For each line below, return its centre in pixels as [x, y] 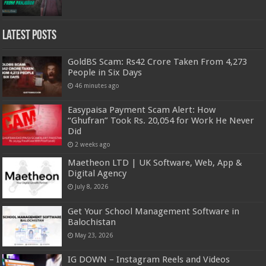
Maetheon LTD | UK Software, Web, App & [155, 163]
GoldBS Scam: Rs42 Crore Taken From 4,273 [158, 62]
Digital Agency [97, 174]
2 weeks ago [93, 145]
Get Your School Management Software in [154, 211]
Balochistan [92, 222]
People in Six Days [105, 73]
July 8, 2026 [92, 187]
